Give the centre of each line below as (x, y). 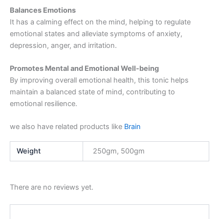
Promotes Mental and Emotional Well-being (84, 69)
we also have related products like (67, 127)
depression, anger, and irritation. (63, 45)
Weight (29, 151)
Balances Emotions (43, 10)
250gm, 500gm (119, 151)
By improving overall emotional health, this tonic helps (99, 80)
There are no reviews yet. (52, 187)
